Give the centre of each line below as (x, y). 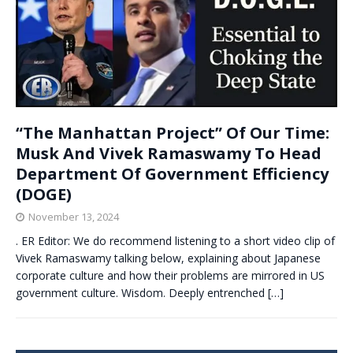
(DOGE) (44, 195)
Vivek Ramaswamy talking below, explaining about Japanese (168, 258)
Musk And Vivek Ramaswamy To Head (169, 154)
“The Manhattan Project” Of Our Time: (173, 133)
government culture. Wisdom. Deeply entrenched (142, 293)
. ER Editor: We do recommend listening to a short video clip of (175, 241)
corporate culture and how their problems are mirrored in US (170, 276)
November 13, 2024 (74, 217)
